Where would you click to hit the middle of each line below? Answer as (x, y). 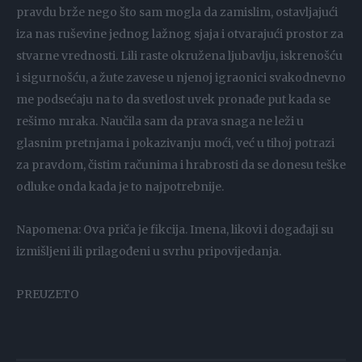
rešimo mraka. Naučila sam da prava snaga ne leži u (160, 121)
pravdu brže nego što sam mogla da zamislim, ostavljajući (177, 12)
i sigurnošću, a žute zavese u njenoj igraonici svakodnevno (181, 77)
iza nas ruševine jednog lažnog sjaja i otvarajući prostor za (180, 34)
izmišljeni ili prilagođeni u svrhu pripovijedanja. (149, 251)
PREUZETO (48, 294)
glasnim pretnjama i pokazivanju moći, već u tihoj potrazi (175, 143)
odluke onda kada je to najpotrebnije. (120, 186)
